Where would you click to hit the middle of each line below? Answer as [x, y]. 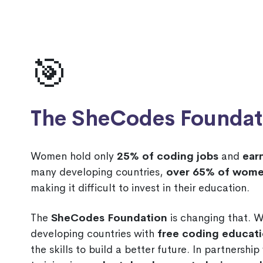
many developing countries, [98, 172]
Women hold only [74, 156]
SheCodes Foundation [109, 218]
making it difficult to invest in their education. [140, 188]
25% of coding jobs [168, 156]
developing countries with [94, 234]
